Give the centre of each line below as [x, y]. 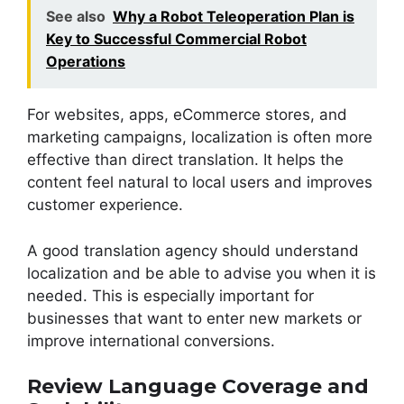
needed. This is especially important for [170, 295]
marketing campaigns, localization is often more [200, 138]
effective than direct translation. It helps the [185, 160]
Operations [86, 62]
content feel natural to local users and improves [200, 183]
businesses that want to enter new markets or [194, 318]
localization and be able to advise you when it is [202, 273]
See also [76, 17]
